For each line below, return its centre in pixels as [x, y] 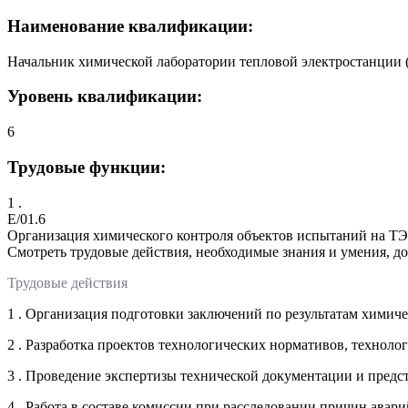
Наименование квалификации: [130, 26]
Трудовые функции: [87, 167]
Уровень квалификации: [105, 97]
